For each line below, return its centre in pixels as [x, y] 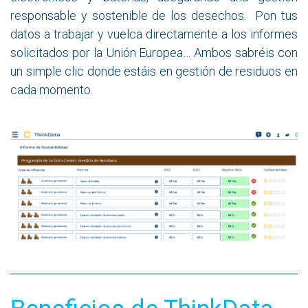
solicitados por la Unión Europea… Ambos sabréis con [154, 53]
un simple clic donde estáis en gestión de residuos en [154, 71]
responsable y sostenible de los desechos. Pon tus [154, 15]
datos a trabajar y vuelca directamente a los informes [154, 34]
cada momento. [52, 90]
